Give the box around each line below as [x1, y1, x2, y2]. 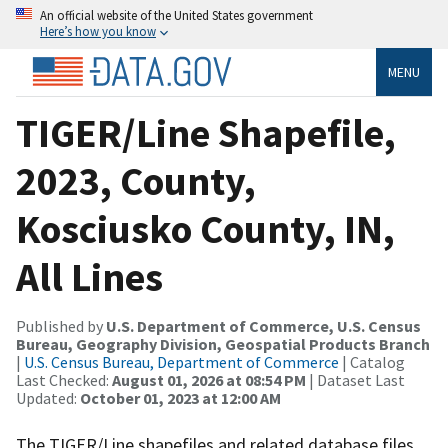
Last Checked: [16, 369, 112, 390]
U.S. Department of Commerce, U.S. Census [106, 315, 421, 336]
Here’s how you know [40, 23, 156, 39]
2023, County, [16, 155, 256, 206]
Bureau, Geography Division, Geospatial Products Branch [16, 333, 430, 354]
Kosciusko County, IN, [16, 203, 395, 254]
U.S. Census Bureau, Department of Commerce [24, 351, 339, 372]
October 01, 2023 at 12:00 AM [80, 387, 281, 408]
